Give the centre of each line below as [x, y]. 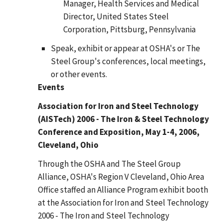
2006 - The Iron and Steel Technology [104, 215]
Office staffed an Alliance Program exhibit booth [123, 189]
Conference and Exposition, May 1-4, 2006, [119, 132]
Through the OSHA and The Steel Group [109, 164]
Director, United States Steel [116, 16]
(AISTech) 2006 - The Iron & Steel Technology [123, 119]
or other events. [79, 74]
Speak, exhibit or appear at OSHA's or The [125, 48]
